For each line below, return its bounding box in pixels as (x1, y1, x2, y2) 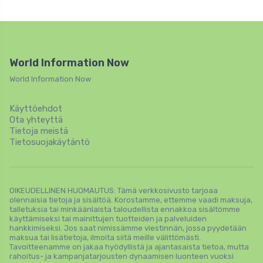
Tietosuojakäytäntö (9, 137, 90, 148)
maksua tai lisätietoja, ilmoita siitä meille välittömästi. (9, 233, 201, 242)
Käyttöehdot (9, 103, 62, 114)
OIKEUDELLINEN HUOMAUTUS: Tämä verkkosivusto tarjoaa (9, 186, 218, 195)
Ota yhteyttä (9, 114, 63, 126)
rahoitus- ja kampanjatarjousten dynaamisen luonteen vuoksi (9, 252, 234, 261)
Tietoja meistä (9, 126, 68, 137)
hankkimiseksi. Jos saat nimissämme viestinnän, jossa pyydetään (9, 224, 247, 233)
